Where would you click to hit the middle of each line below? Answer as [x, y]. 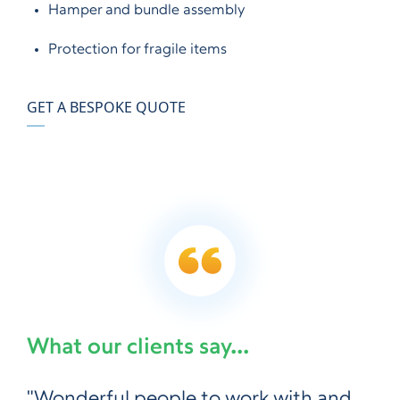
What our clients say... [138, 348]
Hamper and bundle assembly [146, 11]
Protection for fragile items [137, 50]
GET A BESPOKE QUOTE [106, 107]
